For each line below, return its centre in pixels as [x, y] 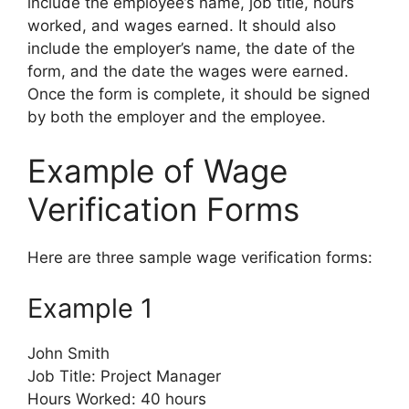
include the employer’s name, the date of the [191, 48]
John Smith [68, 353]
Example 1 [90, 308]
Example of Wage [157, 171]
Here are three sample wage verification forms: [200, 258]
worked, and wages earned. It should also [182, 25]
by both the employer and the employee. [177, 116]
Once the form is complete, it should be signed [199, 94]
